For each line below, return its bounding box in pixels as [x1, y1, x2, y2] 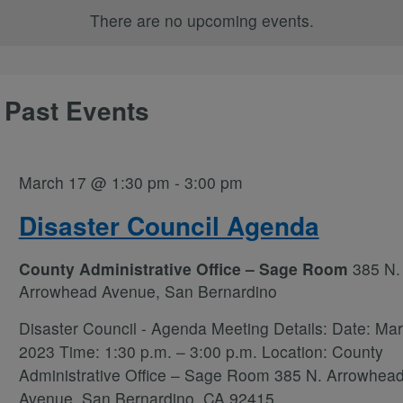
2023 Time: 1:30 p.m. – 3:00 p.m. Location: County [18, 340, 383, 363]
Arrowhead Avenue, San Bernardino [18, 280, 277, 302]
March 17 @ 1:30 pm [18, 171, 170, 193]
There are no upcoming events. [89, 9, 314, 31]
